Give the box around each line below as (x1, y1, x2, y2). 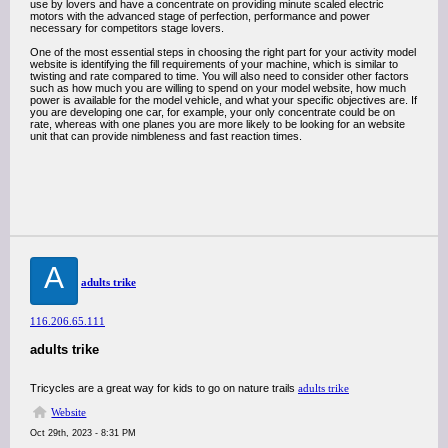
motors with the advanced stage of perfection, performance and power (30, 10, 370, 22)
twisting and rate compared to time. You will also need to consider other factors (30, 70, 409, 82)
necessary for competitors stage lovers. (30, 22, 224, 34)
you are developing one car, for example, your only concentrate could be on (30, 106, 395, 118)
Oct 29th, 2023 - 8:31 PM (30, 428, 136, 438)
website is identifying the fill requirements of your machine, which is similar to (30, 58, 398, 70)
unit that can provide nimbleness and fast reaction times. (30, 130, 302, 142)
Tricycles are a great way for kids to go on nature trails (30, 382, 298, 394)
